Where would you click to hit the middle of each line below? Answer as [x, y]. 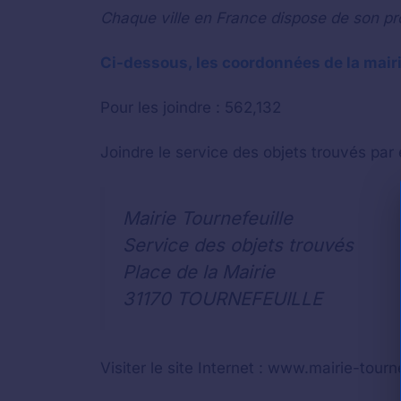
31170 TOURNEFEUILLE [222, 298]
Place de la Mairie [199, 271]
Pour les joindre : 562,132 [191, 107]
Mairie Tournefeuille [208, 218]
